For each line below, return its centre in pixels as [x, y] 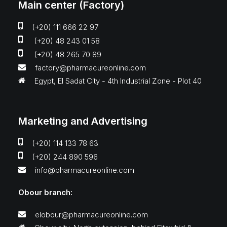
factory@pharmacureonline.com [90, 68]
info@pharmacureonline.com [85, 170]
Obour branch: [45, 192]
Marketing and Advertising [83, 121]
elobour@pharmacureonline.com [91, 215]
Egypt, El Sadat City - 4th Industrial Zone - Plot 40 [118, 81]
